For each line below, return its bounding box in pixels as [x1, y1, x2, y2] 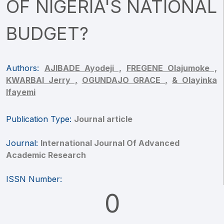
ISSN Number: [6, 174, 62, 184]
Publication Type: [6, 114, 74, 124]
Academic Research [6, 150, 86, 160]
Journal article [74, 114, 132, 124]
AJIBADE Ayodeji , [44, 63, 122, 73]
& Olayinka [172, 75, 217, 85]
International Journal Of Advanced [40, 138, 179, 148]
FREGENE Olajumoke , [126, 63, 217, 73]
